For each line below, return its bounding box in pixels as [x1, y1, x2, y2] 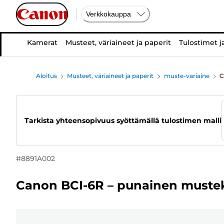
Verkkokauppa [86, 9, 131, 18]
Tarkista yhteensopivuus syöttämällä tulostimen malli [24, 115, 221, 125]
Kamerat [26, 38, 57, 47]
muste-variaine [163, 72, 209, 79]
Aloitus [36, 72, 57, 79]
